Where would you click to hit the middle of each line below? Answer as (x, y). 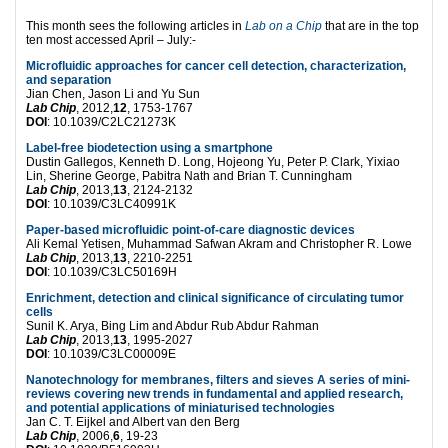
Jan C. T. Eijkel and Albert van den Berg (133, 421)
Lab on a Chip (283, 25)
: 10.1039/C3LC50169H (112, 271)
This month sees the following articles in (135, 25)
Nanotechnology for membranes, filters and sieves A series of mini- (218, 379)
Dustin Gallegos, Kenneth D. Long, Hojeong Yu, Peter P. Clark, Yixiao (213, 161)
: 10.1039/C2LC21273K (111, 121)
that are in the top (370, 25)
